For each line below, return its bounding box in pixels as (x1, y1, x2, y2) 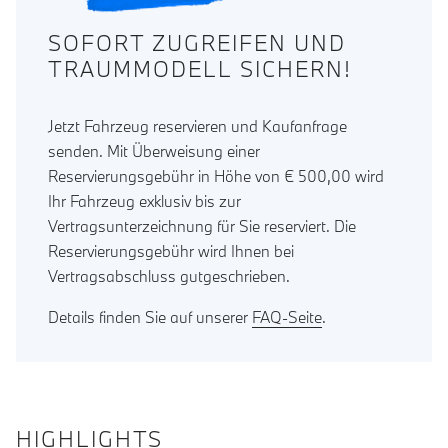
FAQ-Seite (252, 307, 322, 328)
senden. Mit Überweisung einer (48, 141, 260, 162)
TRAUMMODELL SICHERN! (48, 55, 352, 84)
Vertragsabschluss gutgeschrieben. (48, 266, 290, 287)
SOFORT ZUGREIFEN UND (48, 29, 346, 58)
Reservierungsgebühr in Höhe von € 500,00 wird (48, 166, 384, 187)
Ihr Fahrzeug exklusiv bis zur (48, 191, 241, 212)
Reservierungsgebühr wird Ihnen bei (48, 241, 294, 262)
